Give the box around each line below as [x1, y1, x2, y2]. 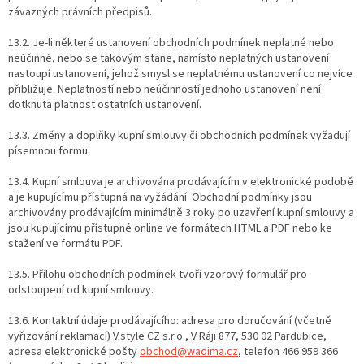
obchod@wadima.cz [140, 343, 238, 360]
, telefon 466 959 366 [238, 343, 338, 360]
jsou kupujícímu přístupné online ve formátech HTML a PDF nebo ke [8, 219, 332, 236]
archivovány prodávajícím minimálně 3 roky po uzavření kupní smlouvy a [8, 204, 354, 221]
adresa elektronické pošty [8, 343, 140, 360]
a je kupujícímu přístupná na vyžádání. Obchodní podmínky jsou [8, 188, 312, 206]
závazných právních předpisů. [8, 3, 152, 20]
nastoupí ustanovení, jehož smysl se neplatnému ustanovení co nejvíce [8, 65, 353, 82]
